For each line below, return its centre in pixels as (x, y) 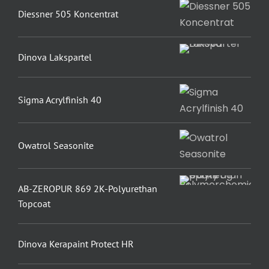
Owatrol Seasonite (56, 146)
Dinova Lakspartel (55, 57)
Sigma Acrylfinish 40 (59, 100)
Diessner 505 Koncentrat (68, 14)
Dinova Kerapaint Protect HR (76, 243)
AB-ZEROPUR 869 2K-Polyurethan (87, 188)
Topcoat (34, 203)
